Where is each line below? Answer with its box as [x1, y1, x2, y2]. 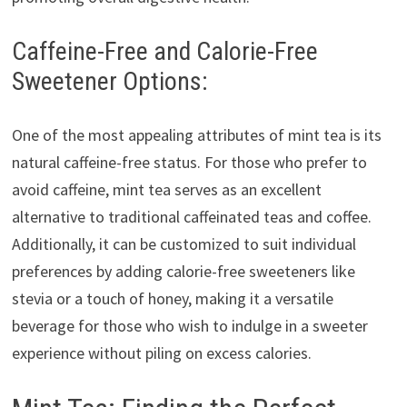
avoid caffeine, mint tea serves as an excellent [11, 179, 322, 201]
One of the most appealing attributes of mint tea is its [11, 124, 382, 146]
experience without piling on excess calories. [11, 342, 312, 364]
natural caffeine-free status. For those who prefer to [11, 152, 367, 174]
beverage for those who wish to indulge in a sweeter [11, 315, 368, 337]
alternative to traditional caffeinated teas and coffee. [11, 206, 372, 228]
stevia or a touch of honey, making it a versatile [11, 288, 333, 310]
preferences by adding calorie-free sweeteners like [11, 261, 355, 283]
